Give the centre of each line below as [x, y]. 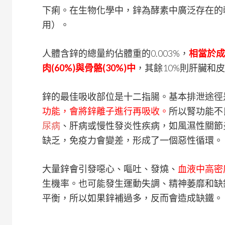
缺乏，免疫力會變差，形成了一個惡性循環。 [133, 140]
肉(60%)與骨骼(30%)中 [89, 68]
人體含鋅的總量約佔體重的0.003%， [116, 53]
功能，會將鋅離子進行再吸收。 [105, 111]
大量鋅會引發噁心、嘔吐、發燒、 [110, 169]
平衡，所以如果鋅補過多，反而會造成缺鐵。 [133, 198]
